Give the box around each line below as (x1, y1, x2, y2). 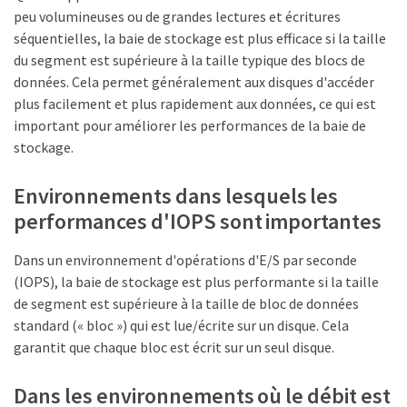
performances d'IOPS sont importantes (14, 207, 382, 236)
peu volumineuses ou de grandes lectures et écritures (14, 7, 341, 26)
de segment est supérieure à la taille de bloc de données (14, 294, 359, 313)
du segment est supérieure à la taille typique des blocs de (14, 51, 365, 70)
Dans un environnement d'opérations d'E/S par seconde (14, 251, 357, 270)
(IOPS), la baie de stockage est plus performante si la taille (14, 273, 379, 292)
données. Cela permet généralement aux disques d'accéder (14, 73, 374, 92)
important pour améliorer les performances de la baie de (14, 116, 366, 135)
